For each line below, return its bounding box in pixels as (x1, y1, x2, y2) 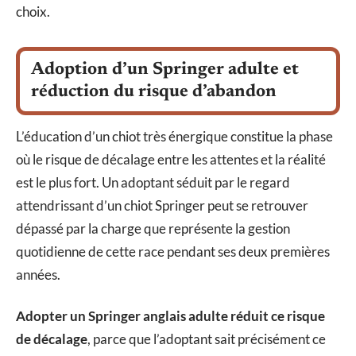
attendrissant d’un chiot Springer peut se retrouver (16, 197, 308, 215)
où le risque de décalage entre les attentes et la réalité (16, 151, 326, 168)
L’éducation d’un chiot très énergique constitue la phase (16, 128, 333, 145)
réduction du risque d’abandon (31, 83, 277, 102)
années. (16, 266, 60, 284)
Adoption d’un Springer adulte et (31, 61, 299, 79)
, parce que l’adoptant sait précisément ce (87, 330, 326, 347)
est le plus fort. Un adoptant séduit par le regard (16, 174, 290, 192)
